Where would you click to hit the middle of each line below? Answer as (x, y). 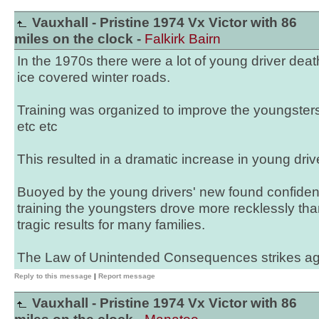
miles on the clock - (79, 39)
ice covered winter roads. (94, 77)
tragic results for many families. (111, 225)
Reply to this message (53, 276)
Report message (127, 276)
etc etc (37, 126)
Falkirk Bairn (183, 39)
